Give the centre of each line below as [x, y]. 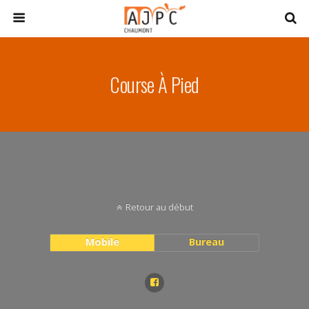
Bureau [207, 242]
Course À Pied [154, 84]
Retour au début [159, 207]
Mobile [102, 242]
